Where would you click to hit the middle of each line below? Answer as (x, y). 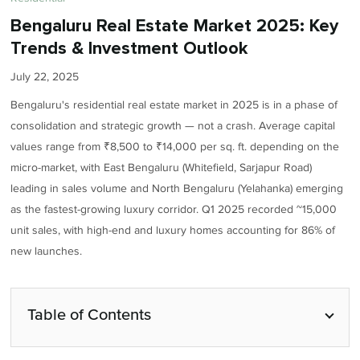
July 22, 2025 (45, 77)
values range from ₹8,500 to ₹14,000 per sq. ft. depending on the (175, 146)
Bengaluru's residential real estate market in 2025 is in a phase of (174, 104)
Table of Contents (90, 315)
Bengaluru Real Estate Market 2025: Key (175, 27)
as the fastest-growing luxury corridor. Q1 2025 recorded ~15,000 (174, 209)
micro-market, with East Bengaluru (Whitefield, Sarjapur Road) (162, 167)
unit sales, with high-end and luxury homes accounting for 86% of (173, 230)
